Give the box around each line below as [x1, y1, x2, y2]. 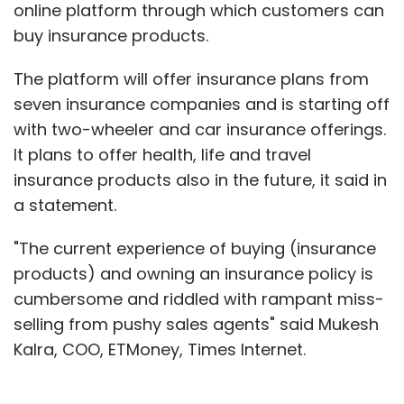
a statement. [14, 193, 116, 216]
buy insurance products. [14, 23, 208, 47]
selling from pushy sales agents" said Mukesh [14, 312, 379, 335]
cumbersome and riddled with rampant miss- [14, 287, 384, 310]
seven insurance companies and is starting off [14, 92, 390, 115]
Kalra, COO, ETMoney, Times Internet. [14, 337, 306, 361]
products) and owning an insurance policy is [14, 262, 373, 285]
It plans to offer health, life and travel [14, 142, 311, 166]
